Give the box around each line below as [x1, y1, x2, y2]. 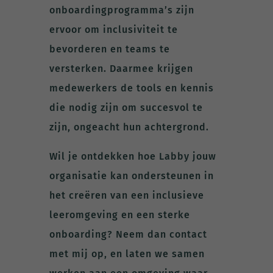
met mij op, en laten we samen [49, 247, 205, 260]
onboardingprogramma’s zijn [49, 4, 194, 16]
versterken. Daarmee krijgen [49, 62, 193, 74]
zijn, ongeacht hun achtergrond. [49, 121, 209, 133]
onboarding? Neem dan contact [49, 228, 207, 240]
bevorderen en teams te [49, 43, 170, 55]
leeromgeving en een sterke [49, 208, 190, 221]
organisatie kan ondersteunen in [49, 169, 214, 182]
